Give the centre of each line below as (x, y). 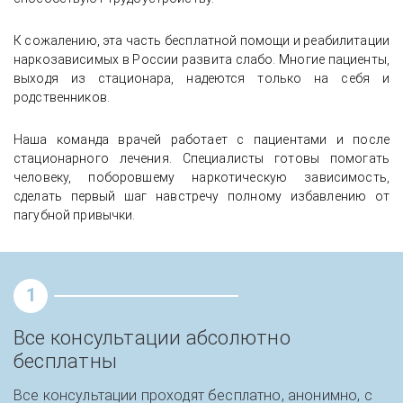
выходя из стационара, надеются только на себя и (201, 78)
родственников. (62, 97)
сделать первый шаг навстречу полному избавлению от (201, 196)
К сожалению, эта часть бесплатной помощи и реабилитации (201, 40)
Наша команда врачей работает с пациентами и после (201, 139)
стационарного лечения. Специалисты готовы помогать (201, 158)
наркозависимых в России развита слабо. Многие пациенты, (201, 59)
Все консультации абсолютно (152, 337)
